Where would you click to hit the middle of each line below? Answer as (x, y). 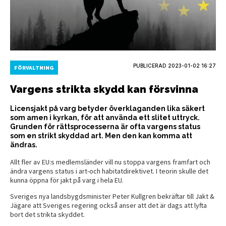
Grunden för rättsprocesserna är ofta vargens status (105, 126)
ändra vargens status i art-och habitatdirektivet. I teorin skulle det (109, 171)
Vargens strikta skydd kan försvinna (104, 89)
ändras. (24, 145)
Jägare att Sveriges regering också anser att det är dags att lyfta (108, 205)
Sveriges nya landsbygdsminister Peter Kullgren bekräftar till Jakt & (112, 196)
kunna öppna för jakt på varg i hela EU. (67, 180)
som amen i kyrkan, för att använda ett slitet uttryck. (105, 117)
